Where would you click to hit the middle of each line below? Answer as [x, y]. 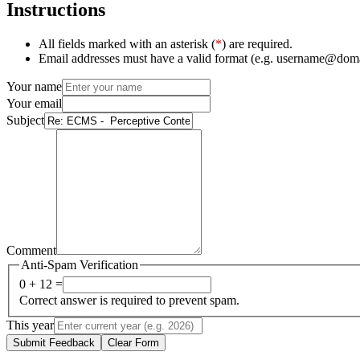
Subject [25, 120]
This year [30, 325]
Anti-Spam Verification [80, 264]
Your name [34, 86]
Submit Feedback [54, 343]
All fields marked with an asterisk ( [127, 43]
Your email [34, 103]
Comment [31, 250]
